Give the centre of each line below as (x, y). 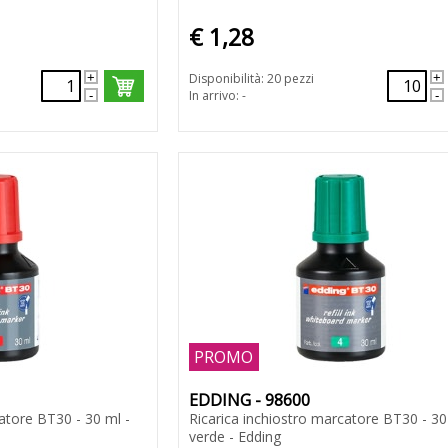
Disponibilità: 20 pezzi (251, 79)
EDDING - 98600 (249, 400)
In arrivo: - (217, 96)
